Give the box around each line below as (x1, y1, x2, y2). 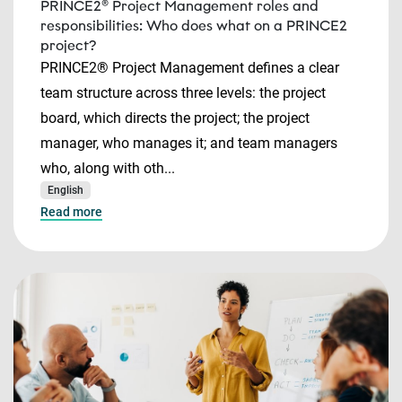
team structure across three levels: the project (40, 84, 326, 101)
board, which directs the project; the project (40, 109, 310, 127)
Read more (40, 205, 102, 219)
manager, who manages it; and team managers (40, 135, 337, 152)
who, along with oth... (40, 160, 175, 177)
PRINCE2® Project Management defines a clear (40, 59, 339, 76)
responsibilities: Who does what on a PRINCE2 (40, 17, 347, 34)
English (48, 184, 83, 197)
